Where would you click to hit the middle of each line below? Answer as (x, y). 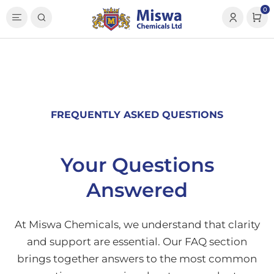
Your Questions (137, 165)
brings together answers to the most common (137, 259)
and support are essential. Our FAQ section (137, 242)
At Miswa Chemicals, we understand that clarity (137, 224)
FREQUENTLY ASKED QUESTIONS (137, 115)
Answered (137, 190)
